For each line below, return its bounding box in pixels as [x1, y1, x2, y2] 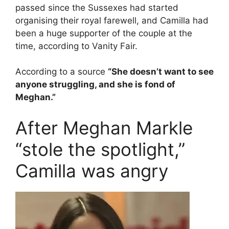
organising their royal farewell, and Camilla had [15, 15, 209, 26]
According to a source [15, 66, 108, 77]
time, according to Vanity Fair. [15, 40, 138, 51]
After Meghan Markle [15, 117, 193, 139]
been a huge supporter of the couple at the [15, 28, 192, 38]
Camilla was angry [15, 159, 168, 181]
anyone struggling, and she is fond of [15, 79, 175, 90]
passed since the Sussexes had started [15, 2, 178, 13]
